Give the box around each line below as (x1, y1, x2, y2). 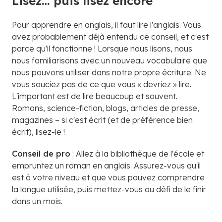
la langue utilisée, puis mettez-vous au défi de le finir (12, 184, 206, 194)
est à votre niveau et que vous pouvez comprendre (12, 172, 205, 182)
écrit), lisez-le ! (12, 126, 65, 137)
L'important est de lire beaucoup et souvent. (12, 91, 177, 101)
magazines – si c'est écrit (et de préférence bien (12, 114, 193, 125)
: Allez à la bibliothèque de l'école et (70, 148, 204, 159)
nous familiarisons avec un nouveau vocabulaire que (12, 55, 207, 65)
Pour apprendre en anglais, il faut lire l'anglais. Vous (12, 19, 201, 30)
